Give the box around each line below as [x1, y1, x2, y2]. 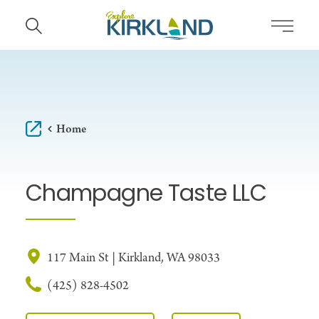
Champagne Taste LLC [26, 177, 266, 214]
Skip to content [17, 16, 94, 32]
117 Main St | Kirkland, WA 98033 [47, 250, 220, 267]
